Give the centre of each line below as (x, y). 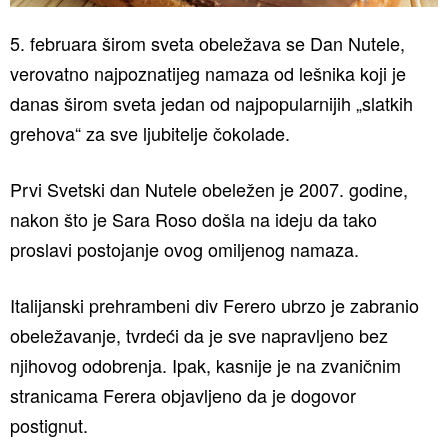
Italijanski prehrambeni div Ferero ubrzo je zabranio (214, 304)
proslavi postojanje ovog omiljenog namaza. (184, 248)
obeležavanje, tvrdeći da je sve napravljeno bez (199, 334)
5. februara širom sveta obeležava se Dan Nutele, (207, 42)
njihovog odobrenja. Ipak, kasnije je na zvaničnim (205, 364)
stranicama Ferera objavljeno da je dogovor (183, 394)
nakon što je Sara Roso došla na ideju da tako (193, 218)
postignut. (49, 424)
